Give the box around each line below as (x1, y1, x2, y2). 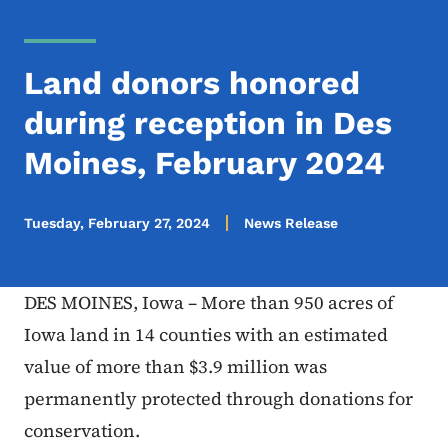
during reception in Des (24, 104, 392, 143)
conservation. (24, 418, 148, 444)
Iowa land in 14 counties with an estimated (24, 322, 388, 348)
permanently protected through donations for (24, 386, 413, 412)
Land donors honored (24, 64, 360, 103)
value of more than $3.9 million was (24, 354, 327, 380)
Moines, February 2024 (24, 144, 385, 183)
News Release (244, 215, 338, 232)
